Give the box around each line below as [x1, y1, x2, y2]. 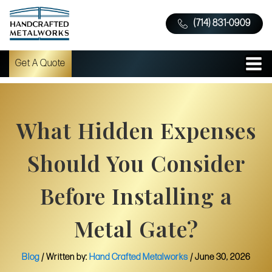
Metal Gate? [73, 214, 199, 243]
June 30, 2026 [195, 251, 250, 263]
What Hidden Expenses [16, 115, 256, 145]
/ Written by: [39, 251, 89, 263]
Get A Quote [15, 58, 66, 70]
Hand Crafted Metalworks [89, 251, 188, 263]
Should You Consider [27, 148, 245, 178]
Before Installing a [39, 181, 233, 211]
